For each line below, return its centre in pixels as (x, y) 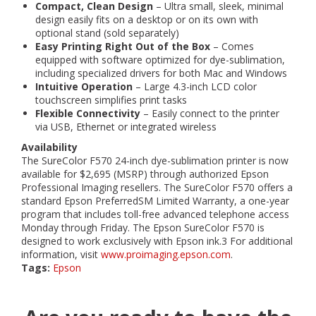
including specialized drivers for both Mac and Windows (161, 73)
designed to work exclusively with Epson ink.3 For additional (157, 241)
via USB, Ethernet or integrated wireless (126, 127)
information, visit (61, 254)
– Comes (232, 46)
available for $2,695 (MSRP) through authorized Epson (145, 174)
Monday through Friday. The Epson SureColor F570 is (143, 227)
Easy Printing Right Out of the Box (123, 46)
